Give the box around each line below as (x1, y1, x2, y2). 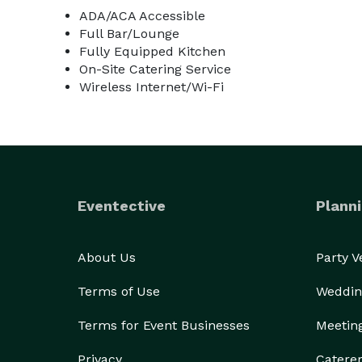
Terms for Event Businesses (78, 318, 250, 333)
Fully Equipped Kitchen (79, 44, 225, 59)
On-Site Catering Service (79, 61, 231, 77)
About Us (78, 250, 136, 265)
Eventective (78, 197, 166, 214)
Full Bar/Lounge (79, 26, 179, 41)
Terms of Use (78, 284, 160, 299)
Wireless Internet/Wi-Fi (79, 79, 224, 95)
